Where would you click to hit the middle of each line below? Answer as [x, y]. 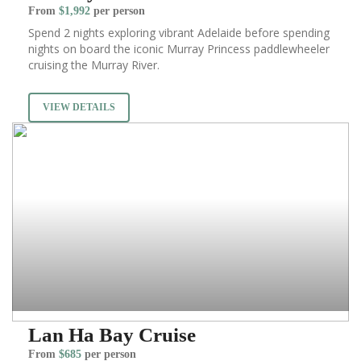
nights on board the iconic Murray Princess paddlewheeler [179, 49]
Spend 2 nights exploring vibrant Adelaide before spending [179, 33]
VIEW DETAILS [79, 108]
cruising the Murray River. [94, 65]
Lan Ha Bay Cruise [112, 335]
